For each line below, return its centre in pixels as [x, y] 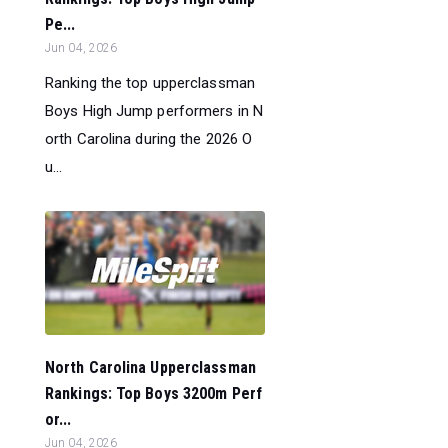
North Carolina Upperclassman [150, 367]
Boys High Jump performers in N [154, 110]
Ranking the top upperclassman [150, 82]
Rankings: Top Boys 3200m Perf [153, 393]
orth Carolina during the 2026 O [149, 138]
